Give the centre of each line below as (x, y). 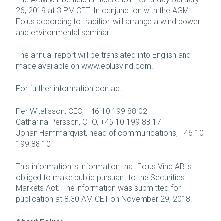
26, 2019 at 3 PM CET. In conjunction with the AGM (102, 10)
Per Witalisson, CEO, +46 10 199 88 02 (81, 111)
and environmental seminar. (63, 32)
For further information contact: (70, 88)
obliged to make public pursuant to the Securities (100, 177)
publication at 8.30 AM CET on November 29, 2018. (104, 199)
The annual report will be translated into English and (103, 55)
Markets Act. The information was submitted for (98, 188)
